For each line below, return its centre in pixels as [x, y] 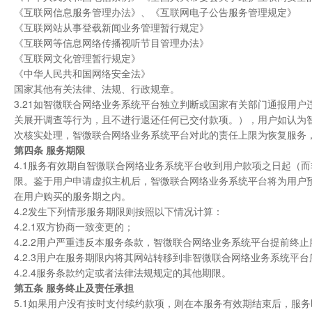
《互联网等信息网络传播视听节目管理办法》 [111, 42]
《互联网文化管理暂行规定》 [77, 58]
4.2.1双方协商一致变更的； [74, 226]
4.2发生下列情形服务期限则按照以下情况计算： [118, 211]
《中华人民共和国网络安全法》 [82, 73]
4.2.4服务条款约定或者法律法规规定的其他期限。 [123, 272]
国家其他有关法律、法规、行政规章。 [97, 88]
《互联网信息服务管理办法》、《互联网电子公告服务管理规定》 [155, 12]
